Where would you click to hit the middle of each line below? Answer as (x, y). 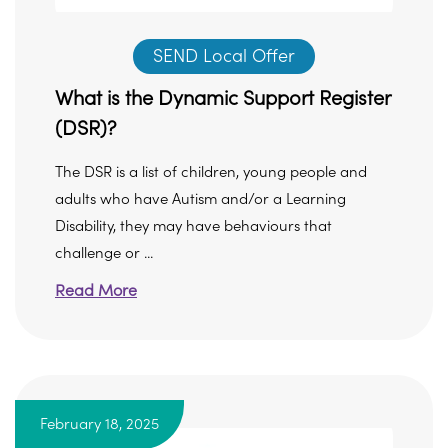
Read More (96, 291)
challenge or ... (104, 253)
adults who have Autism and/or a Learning (200, 199)
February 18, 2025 (99, 424)
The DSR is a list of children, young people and (211, 172)
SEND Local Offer (224, 56)
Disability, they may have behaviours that (193, 226)
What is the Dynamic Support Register (222, 98)
